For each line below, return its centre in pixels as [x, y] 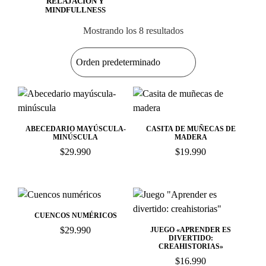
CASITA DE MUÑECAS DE [191, 129]
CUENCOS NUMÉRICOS [75, 216]
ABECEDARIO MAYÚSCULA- [75, 129]
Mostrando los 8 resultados [133, 31]
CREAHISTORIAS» [191, 246]
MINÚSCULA [75, 137]
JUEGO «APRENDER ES [191, 230]
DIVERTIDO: [191, 238]
